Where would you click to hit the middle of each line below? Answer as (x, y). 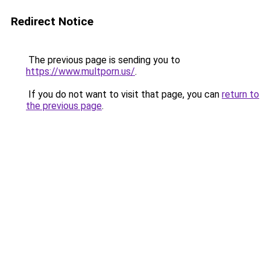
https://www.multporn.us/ (80, 71)
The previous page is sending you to (103, 60)
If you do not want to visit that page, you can (124, 94)
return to (240, 94)
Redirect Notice (52, 21)
